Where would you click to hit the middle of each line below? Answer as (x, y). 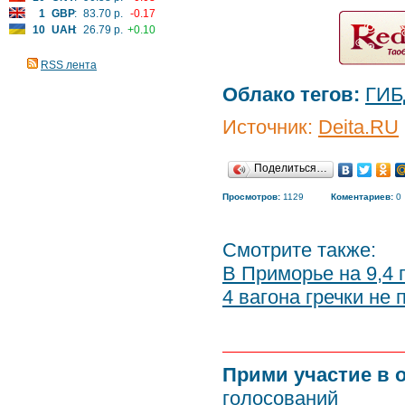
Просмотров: (251, 197)
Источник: (270, 127)
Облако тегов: (291, 94)
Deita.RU (358, 127)
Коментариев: (362, 197)
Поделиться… (291, 168)
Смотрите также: (299, 250)
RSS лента (69, 65)
